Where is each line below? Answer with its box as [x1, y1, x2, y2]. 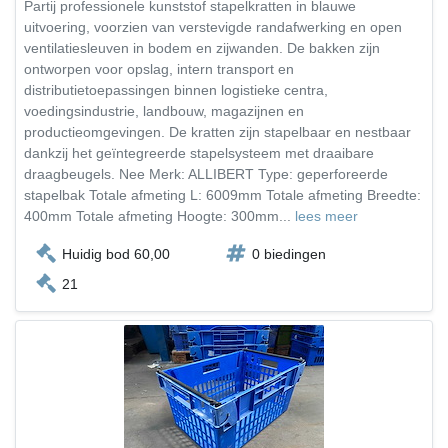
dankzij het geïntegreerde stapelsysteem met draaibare [24, 145, 374, 161]
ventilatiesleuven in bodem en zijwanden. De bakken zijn [24, 40, 380, 56]
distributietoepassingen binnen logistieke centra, [24, 82, 328, 98]
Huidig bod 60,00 [62, 246, 170, 262]
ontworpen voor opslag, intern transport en [24, 61, 294, 77]
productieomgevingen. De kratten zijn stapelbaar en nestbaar [24, 124, 411, 140]
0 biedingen [252, 246, 326, 262]
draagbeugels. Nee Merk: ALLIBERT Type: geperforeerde [24, 166, 388, 182]
